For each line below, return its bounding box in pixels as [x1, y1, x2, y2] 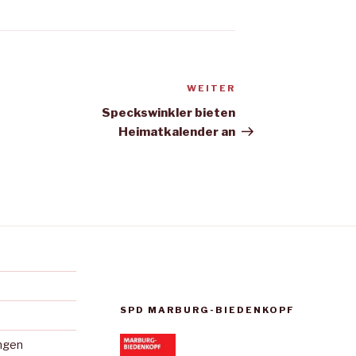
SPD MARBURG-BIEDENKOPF [119, 304, 295, 316]
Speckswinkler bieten [102, 106, 236, 121]
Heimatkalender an [118, 125, 236, 140]
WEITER [187, 83, 236, 95]
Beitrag [234, 102, 286, 118]
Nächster [234, 83, 296, 99]
